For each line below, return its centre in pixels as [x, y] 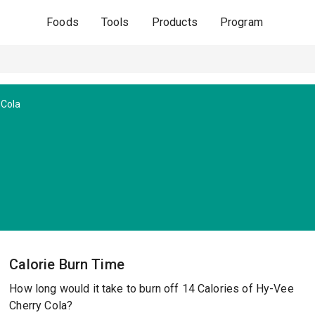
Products [174, 22]
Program [241, 22]
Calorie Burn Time [67, 264]
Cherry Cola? [41, 306]
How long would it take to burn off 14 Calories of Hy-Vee [152, 289]
